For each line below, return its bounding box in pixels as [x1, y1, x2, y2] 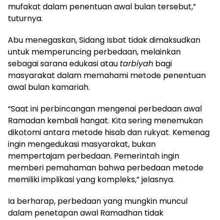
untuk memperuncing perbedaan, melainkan [8, 46, 181, 58]
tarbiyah [120, 58, 153, 70]
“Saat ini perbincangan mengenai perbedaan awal [8, 103, 202, 115]
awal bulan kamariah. [8, 82, 90, 93]
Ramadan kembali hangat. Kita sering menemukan [8, 115, 203, 127]
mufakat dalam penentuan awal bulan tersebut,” [8, 1, 196, 13]
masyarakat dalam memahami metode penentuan [8, 70, 206, 82]
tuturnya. [8, 13, 43, 25]
